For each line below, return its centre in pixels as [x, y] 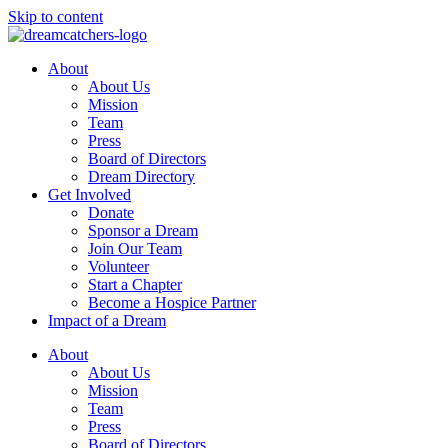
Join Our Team [135, 248]
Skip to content [55, 16]
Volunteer [118, 266]
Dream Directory [141, 176]
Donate [111, 212]
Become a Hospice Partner [172, 302]
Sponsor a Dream [143, 230]
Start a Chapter [135, 284]
